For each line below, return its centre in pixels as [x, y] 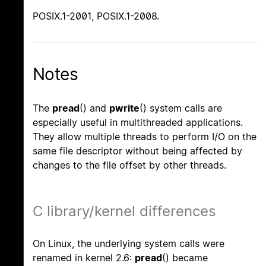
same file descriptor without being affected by [137, 151]
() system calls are [181, 108]
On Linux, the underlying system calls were [129, 243]
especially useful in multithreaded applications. [138, 122]
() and [94, 108]
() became [185, 257]
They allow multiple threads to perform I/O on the [145, 136]
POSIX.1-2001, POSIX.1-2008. [96, 16]
